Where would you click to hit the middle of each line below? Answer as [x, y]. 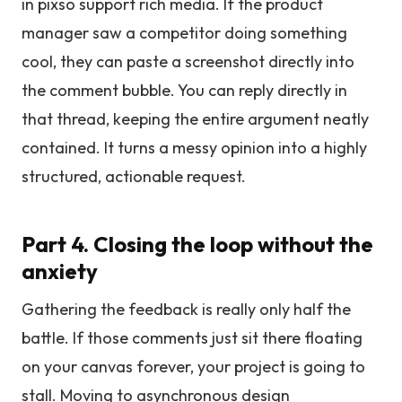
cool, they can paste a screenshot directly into [188, 61]
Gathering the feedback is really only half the [186, 309]
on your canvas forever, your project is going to [193, 367]
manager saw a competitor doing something [184, 33]
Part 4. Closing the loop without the [197, 244]
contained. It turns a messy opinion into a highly [194, 148]
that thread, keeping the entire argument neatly [195, 119]
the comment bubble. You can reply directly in [184, 90]
